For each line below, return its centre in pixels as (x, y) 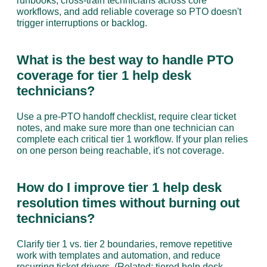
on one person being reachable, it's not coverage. (120, 150)
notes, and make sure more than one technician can (125, 128)
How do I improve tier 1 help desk (119, 187)
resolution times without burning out (128, 203)
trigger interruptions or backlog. (82, 23)
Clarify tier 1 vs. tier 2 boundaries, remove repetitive (124, 244)
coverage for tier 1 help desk (104, 75)
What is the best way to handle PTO (125, 60)
